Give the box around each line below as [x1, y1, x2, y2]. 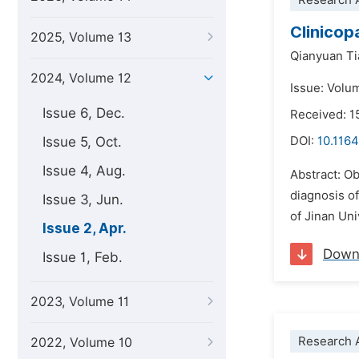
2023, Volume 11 [30, 294, 129, 309]
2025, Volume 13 [30, 30, 131, 45]
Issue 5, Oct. [42, 134, 122, 150]
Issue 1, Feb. [42, 249, 123, 265]
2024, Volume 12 [30, 71, 131, 86]
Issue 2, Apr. [42, 220, 127, 236]
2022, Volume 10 [30, 335, 132, 350]
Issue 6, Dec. [42, 105, 125, 121]
